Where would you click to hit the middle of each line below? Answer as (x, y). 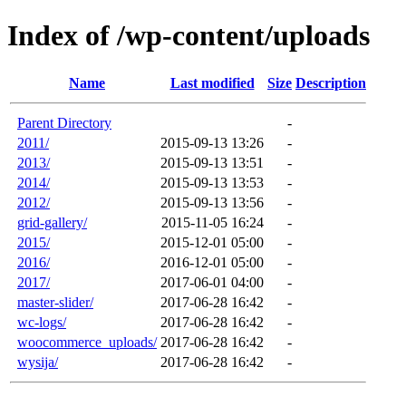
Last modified (212, 82)
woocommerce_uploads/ (87, 342)
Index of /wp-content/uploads (188, 36)
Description (331, 82)
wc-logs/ (42, 322)
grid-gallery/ (52, 222)
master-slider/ (55, 302)
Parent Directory (64, 122)
